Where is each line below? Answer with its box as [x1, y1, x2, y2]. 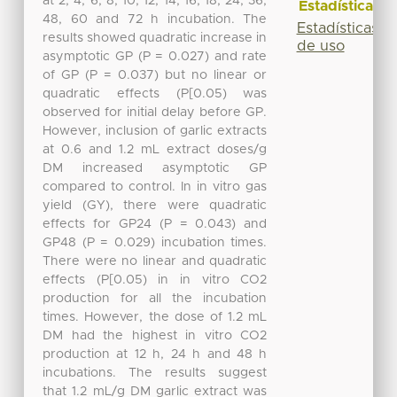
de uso [296, 38, 345, 53]
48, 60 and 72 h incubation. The [43, 12, 268, 26]
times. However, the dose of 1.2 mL [43, 310, 268, 323]
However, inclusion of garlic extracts [43, 124, 268, 137]
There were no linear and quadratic [43, 254, 268, 268]
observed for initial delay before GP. [43, 105, 268, 119]
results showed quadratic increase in [43, 31, 268, 44]
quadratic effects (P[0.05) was [43, 87, 268, 100]
